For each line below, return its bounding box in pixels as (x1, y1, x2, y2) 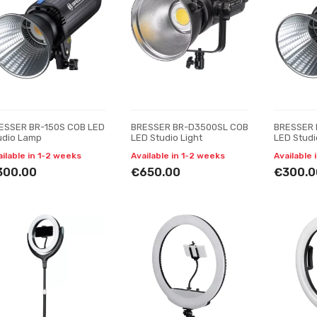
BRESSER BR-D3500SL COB (130, 122, 248, 132)
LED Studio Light (130, 132, 202, 143)
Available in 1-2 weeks (130, 151, 225, 161)
